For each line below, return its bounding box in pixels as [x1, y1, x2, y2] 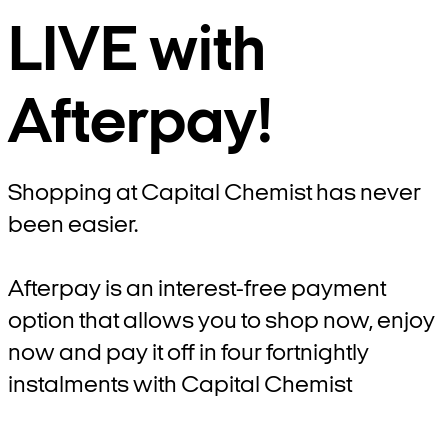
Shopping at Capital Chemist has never [8, 182, 421, 206]
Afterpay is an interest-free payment [8, 278, 386, 302]
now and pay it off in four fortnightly [8, 342, 369, 366]
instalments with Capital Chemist [8, 374, 352, 398]
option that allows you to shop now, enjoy [8, 310, 435, 334]
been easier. [8, 214, 138, 238]
